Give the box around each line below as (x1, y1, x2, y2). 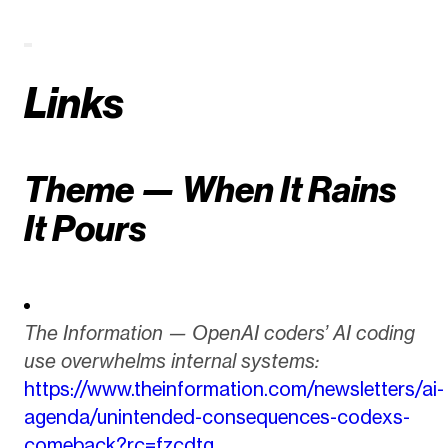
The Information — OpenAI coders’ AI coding (23, 321, 415, 346)
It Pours (23, 207, 147, 251)
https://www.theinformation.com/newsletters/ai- (23, 377, 444, 402)
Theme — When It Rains (23, 168, 397, 212)
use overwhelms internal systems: (23, 349, 319, 374)
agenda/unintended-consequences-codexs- (23, 405, 410, 430)
